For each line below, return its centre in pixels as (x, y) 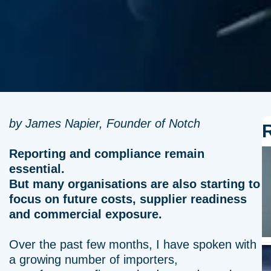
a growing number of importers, (93, 260)
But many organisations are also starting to (135, 184)
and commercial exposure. (86, 214)
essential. (37, 169)
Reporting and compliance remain (107, 154)
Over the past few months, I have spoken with (133, 244)
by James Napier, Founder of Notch (105, 123)
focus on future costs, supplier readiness (128, 199)
